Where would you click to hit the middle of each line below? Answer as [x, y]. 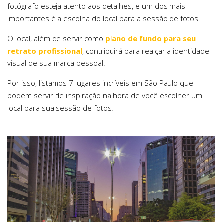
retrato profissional [45, 50]
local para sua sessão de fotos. [60, 107]
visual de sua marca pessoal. [56, 63]
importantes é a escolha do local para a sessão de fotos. [104, 18]
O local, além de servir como [56, 38]
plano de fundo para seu [150, 38]
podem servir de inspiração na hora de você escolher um [105, 95]
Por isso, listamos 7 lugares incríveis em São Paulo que [100, 83]
